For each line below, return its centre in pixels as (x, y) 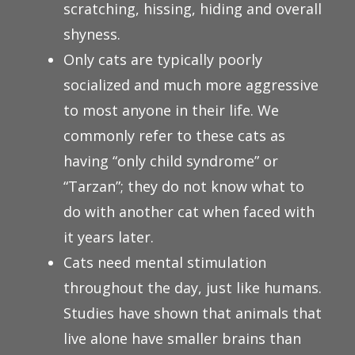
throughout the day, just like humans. (193, 288)
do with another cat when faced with (189, 212)
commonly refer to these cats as (174, 136)
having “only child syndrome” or (171, 161)
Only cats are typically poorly (163, 60)
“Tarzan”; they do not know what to (184, 187)
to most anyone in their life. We (171, 111)
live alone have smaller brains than (182, 339)
